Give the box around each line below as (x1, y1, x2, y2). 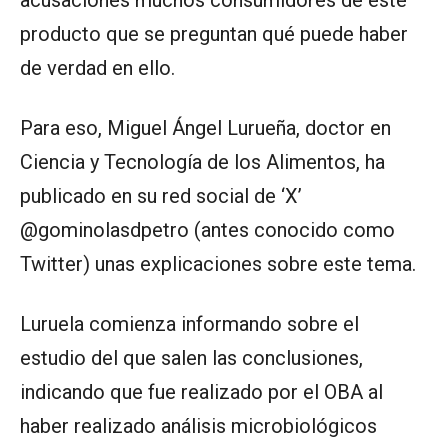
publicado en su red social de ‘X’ (20, 183, 302, 208)
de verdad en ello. (20, 55, 175, 80)
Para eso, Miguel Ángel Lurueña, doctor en (20, 115, 391, 140)
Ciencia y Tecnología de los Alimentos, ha (20, 149, 385, 174)
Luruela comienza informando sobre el (20, 311, 359, 336)
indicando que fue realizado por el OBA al (20, 379, 383, 404)
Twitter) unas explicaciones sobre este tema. (20, 251, 416, 276)
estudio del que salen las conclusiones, (20, 345, 363, 370)
